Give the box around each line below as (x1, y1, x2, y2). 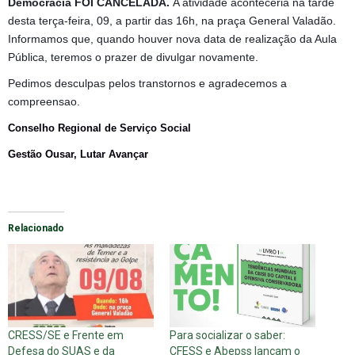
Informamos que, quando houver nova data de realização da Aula (8, 32, 337, 45)
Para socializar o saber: (170, 329, 285, 342)
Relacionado (8, 222, 64, 234)
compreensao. (8, 94, 80, 108)
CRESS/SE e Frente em (8, 329, 124, 342)
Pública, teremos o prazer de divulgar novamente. (8, 50, 258, 63)
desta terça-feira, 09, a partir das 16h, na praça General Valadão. (8, 13, 336, 27)
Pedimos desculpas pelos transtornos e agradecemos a (8, 76, 287, 90)
